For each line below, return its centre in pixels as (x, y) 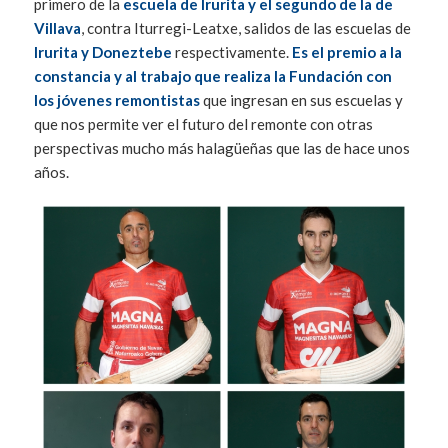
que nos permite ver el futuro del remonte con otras (203, 124)
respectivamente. (231, 52)
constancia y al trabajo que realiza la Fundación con (212, 76)
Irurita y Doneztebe (102, 52)
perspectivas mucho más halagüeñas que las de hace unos (221, 148)
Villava (57, 28)
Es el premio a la (346, 52)
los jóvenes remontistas (116, 100)
